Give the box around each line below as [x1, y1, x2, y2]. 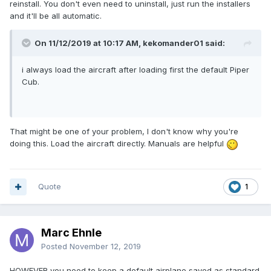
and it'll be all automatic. [10, 11, 102, 21]
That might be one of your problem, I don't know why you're [10, 126, 238, 137]
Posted [41, 241, 70, 252]
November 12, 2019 [70, 241, 141, 252]
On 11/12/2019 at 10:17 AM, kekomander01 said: [34, 38, 225, 48]
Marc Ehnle [41, 226, 102, 240]
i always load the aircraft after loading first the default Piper [22, 65, 249, 75]
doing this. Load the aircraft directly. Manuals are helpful [10, 139, 226, 149]
